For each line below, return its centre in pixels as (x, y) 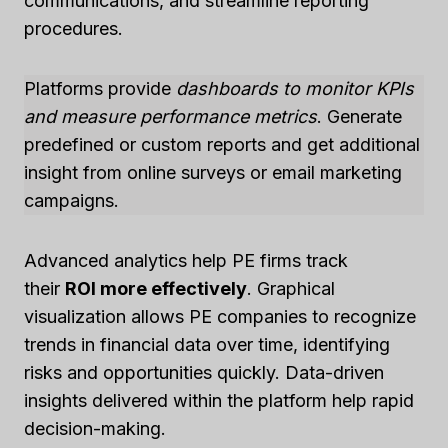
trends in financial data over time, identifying (207, 345)
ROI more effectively (156, 289)
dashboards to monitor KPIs (295, 89)
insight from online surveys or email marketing (213, 173)
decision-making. (95, 429)
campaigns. (71, 201)
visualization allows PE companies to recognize (220, 317)
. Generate (359, 117)
